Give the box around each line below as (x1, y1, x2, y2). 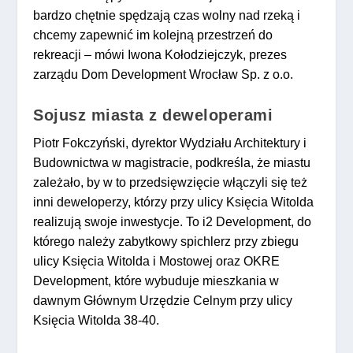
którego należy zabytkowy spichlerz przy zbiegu (33, 234, 299, 248)
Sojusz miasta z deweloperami (33, 106, 273, 124)
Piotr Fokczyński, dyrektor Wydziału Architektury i (33, 136, 307, 150)
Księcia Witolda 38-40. (33, 313, 160, 327)
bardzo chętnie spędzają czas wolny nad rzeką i (33, 9, 301, 23)
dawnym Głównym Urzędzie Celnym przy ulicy (33, 293, 293, 307)
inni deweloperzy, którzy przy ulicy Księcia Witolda (33, 195, 314, 209)
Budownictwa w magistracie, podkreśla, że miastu (33, 155, 311, 169)
